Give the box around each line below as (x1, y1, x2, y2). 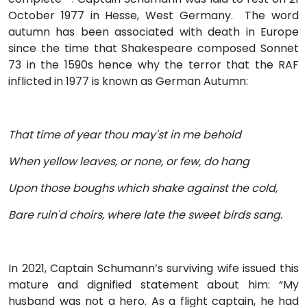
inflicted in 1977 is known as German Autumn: (8, 73, 248, 89)
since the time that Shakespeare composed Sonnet (8, 40, 299, 56)
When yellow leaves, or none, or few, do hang (8, 153, 249, 169)
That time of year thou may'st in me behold (8, 126, 241, 143)
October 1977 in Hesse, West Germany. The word (8, 7, 299, 23)
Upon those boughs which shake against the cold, (8, 180, 278, 196)
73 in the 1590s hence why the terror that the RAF (8, 56, 299, 73)
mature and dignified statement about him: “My (8, 276, 299, 293)
